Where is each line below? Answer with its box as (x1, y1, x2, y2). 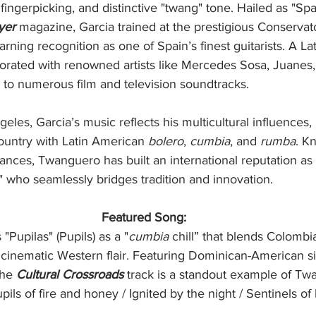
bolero (148, 134, 183, 149)
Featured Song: (102, 210, 186, 225)
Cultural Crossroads (16, 267, 123, 282)
